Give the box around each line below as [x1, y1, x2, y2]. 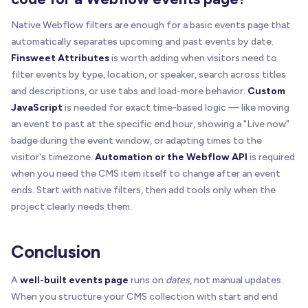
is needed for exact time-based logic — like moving [63, 102, 289, 114]
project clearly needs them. [11, 201, 132, 213]
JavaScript [11, 102, 63, 114]
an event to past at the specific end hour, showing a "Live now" [11, 118, 289, 131]
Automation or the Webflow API [95, 151, 247, 164]
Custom [247, 85, 285, 98]
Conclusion [11, 241, 100, 263]
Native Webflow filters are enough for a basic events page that [11, 19, 291, 32]
